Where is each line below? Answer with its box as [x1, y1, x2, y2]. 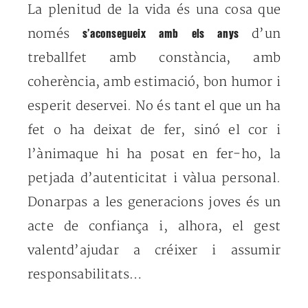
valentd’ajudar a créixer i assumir [27, 243, 280, 258]
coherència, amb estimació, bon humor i [27, 74, 280, 90]
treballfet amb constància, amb [27, 50, 280, 66]
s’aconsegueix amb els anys [82, 29, 239, 39]
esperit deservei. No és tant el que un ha [27, 98, 280, 114]
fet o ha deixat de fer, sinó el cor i [27, 122, 280, 138]
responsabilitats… [27, 267, 143, 283]
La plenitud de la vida [27, 2, 171, 18]
